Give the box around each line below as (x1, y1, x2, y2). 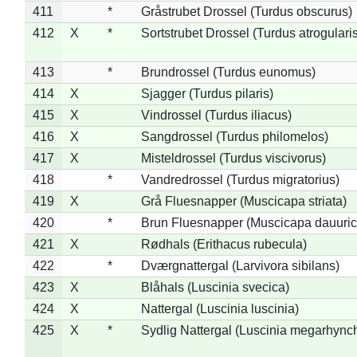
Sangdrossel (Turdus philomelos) (140, 129, 328, 143)
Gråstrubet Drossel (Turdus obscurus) (140, 4, 352, 18)
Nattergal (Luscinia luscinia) (140, 301, 299, 316)
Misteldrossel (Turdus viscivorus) (140, 151, 326, 165)
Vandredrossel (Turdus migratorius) (140, 172, 339, 186)
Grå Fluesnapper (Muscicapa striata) (140, 194, 347, 208)
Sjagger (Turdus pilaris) (140, 86, 273, 100)
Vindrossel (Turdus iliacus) (140, 108, 292, 122)
